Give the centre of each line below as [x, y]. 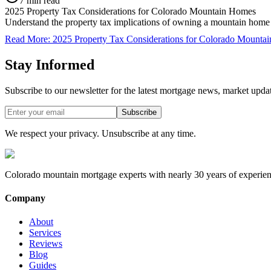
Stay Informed [50, 64]
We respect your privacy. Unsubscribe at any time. [100, 133]
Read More [26, 39]
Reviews [46, 244]
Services [45, 233]
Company [25, 198]
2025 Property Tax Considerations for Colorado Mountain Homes [130, 11]
